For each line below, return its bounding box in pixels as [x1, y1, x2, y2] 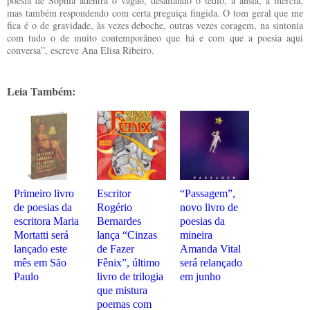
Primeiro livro [14, 188, 74, 199]
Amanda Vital [180, 243, 241, 255]
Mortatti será [14, 229, 69, 241]
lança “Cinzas [97, 229, 157, 241]
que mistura [97, 284, 147, 296]
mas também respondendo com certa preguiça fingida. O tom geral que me [7, 6, 303, 19]
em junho [180, 271, 221, 282]
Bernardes [97, 215, 141, 227]
